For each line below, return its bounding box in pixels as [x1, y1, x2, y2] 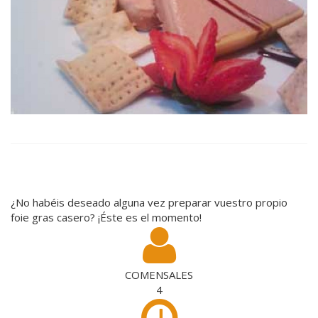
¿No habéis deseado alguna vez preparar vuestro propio [11, 194, 287, 209]
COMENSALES [125, 267, 193, 282]
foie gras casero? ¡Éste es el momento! [11, 209, 202, 224]
